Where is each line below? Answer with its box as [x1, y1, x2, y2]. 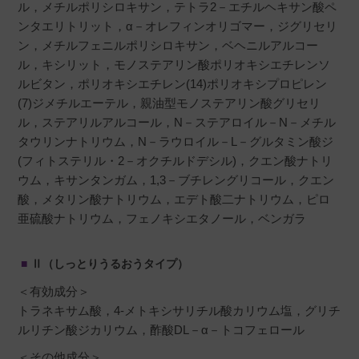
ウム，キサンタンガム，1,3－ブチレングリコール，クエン [18, 173, 335, 188]
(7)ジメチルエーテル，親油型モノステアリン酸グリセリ [18, 96, 321, 111]
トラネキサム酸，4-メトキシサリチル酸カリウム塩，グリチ [18, 304, 341, 318]
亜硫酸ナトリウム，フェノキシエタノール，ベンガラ [18, 212, 307, 226]
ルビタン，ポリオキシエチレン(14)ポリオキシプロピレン [18, 77, 328, 91]
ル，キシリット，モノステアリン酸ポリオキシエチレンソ [18, 58, 331, 72]
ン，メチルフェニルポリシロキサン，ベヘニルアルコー [18, 38, 319, 53]
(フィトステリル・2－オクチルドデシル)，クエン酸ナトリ [18, 154, 333, 168]
